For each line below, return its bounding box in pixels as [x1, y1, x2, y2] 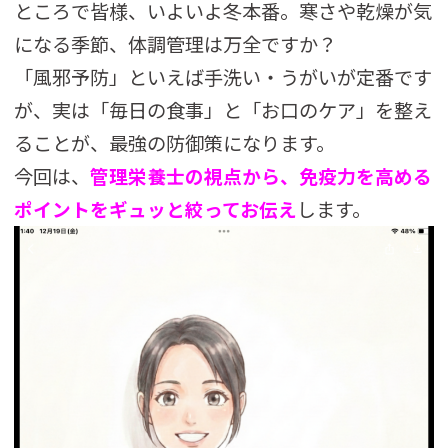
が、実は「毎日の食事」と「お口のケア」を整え [14, 96, 433, 125]
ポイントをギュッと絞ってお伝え [14, 195, 298, 223]
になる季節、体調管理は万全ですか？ [14, 30, 338, 59]
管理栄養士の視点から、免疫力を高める [90, 162, 433, 190]
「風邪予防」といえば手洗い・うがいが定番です [14, 63, 433, 92]
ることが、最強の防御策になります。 [14, 129, 336, 158]
